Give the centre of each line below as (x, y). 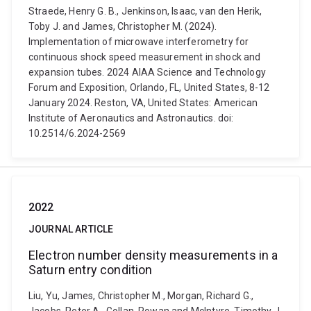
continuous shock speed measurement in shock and (145, 57)
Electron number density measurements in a (153, 255)
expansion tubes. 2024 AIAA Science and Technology (147, 72)
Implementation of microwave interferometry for (139, 42)
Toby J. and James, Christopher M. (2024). (123, 26)
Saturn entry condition (91, 270)
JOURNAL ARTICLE (71, 229)
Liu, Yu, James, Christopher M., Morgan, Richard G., (141, 296)
